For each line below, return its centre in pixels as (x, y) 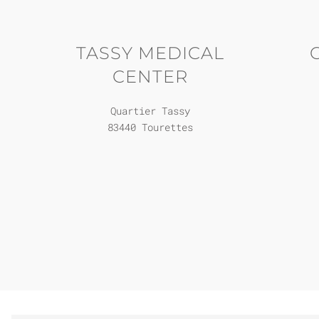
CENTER (150, 77)
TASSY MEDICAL (150, 53)
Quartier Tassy (150, 111)
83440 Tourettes (150, 127)
